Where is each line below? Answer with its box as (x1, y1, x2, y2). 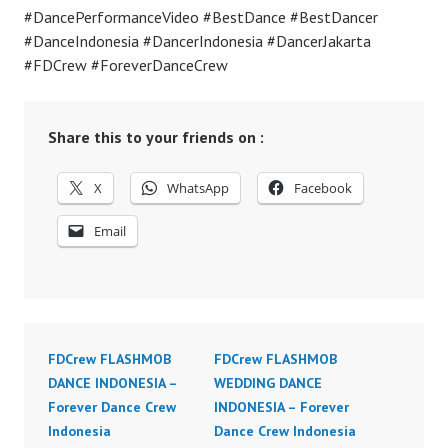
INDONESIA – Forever (214, 398, 349, 417)
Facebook (294, 179, 352, 198)
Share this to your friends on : (48, 127, 264, 148)
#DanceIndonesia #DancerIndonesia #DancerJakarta (24, 31, 371, 52)
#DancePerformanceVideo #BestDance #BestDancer (24, 7, 378, 28)
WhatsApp (167, 179, 229, 198)
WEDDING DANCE (214, 374, 322, 393)
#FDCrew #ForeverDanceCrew (24, 55, 228, 76)
